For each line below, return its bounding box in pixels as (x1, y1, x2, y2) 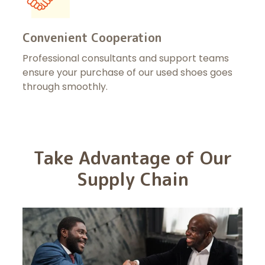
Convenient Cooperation (22, 29, 161, 46)
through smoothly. (22, 80, 108, 94)
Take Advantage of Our (33, 146, 232, 171)
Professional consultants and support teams (22, 51, 229, 66)
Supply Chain (76, 167, 189, 192)
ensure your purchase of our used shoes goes (22, 66, 232, 80)
